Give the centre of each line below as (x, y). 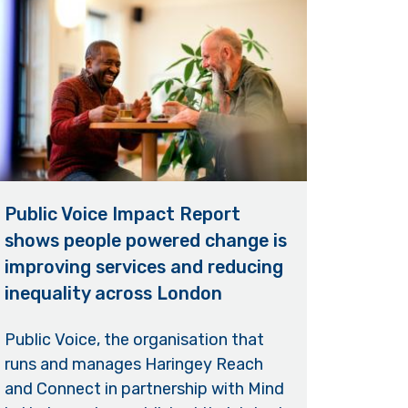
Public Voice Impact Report (122, 214)
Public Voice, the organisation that (134, 340)
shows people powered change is (145, 240)
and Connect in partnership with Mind (144, 389)
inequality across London (113, 293)
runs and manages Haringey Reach (133, 365)
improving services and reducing (143, 266)
